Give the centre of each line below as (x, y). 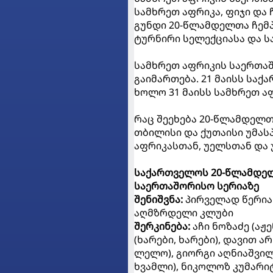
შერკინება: (163, 226)
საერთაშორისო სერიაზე (197, 186)
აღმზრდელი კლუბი (184, 213)
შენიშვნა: (160, 200)
